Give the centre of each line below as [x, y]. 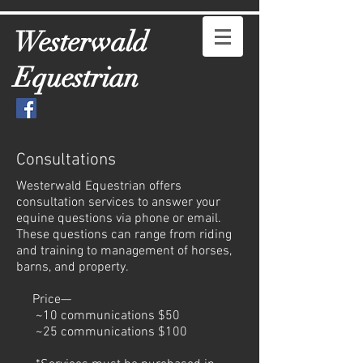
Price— [44, 300]
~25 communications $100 [102, 332]
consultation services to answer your [118, 203]
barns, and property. [73, 267]
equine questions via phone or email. [119, 219]
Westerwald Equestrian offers [99, 186]
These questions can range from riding [124, 235]
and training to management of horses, [124, 251]
